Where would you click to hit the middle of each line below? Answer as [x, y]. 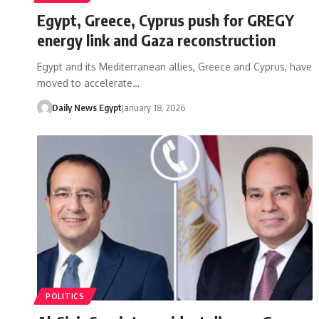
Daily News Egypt [87, 107]
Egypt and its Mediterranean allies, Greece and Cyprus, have [174, 66]
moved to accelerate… [88, 83]
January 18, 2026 [153, 107]
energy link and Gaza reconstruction [156, 40]
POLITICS [65, 296]
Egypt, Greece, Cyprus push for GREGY [166, 20]
